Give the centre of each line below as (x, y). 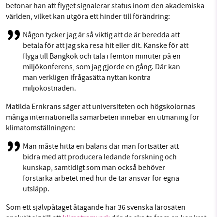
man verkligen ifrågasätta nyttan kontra (87, 77)
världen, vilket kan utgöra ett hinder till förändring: (88, 16)
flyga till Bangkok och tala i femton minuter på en (102, 56)
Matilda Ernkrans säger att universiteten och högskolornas (101, 106)
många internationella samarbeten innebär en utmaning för (103, 117)
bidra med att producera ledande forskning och (100, 157)
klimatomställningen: (40, 128)
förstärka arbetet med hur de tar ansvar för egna (101, 178)
